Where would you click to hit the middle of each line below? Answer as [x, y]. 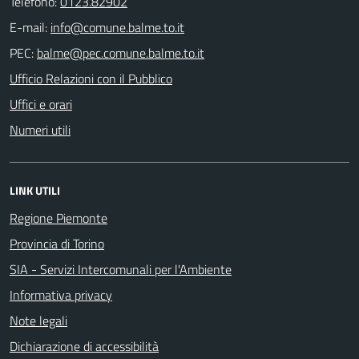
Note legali [38, 320]
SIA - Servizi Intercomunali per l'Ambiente [121, 269]
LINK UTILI [35, 190]
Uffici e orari [41, 104]
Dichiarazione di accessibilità [84, 346]
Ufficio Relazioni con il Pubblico [91, 78]
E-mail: [28, 27]
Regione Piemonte [58, 218]
